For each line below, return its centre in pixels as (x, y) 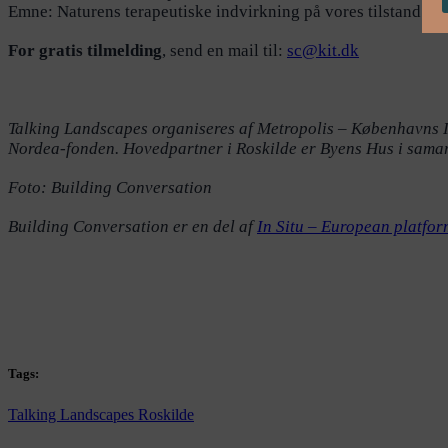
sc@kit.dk (323, 51)
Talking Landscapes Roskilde (101, 415)
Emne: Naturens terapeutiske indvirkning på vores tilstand (214, 12)
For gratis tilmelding (85, 51)
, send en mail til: (224, 51)
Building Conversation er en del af (132, 227)
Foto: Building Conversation (110, 188)
